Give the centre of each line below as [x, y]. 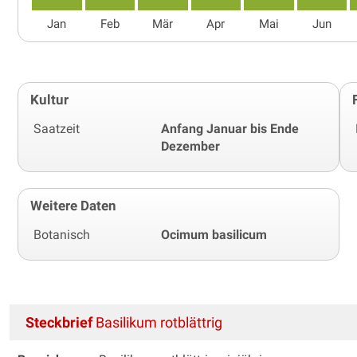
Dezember [190, 146]
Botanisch [62, 234]
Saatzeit [57, 128]
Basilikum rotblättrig [157, 322]
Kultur [49, 99]
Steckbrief [59, 322]
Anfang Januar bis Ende [230, 128]
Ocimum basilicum [214, 234]
